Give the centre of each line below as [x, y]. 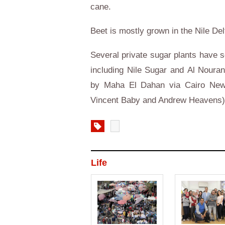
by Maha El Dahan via [138, 85]
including [109, 70]
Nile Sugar [147, 70]
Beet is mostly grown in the [143, 31]
